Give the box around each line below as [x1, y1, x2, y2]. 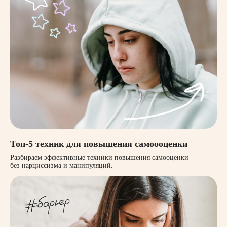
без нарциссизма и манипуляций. [10, 162, 113, 170]
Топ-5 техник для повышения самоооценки [10, 139, 187, 149]
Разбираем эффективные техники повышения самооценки [10, 154, 188, 162]
